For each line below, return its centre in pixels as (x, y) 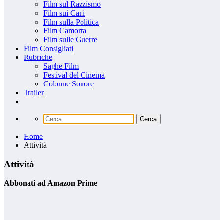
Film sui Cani (64, 13)
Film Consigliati (48, 48)
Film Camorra (65, 31)
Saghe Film (61, 66)
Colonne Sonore (69, 84)
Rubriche (38, 57)
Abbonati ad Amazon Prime (51, 183)
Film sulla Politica (71, 22)
